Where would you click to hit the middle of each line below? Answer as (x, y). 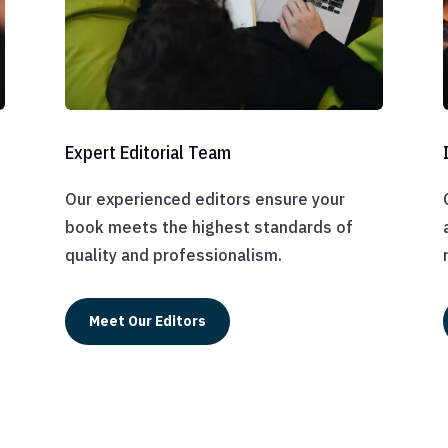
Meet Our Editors (147, 321)
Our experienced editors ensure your (204, 198)
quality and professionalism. (173, 254)
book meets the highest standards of (208, 226)
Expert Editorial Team (147, 152)
